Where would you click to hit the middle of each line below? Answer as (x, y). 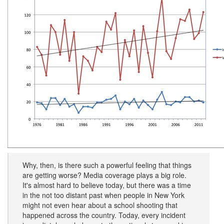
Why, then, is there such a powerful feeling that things (107, 165)
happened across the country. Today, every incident (104, 215)
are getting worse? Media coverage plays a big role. (104, 175)
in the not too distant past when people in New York (103, 195)
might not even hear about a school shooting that (100, 205)
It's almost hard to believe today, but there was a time (107, 185)
